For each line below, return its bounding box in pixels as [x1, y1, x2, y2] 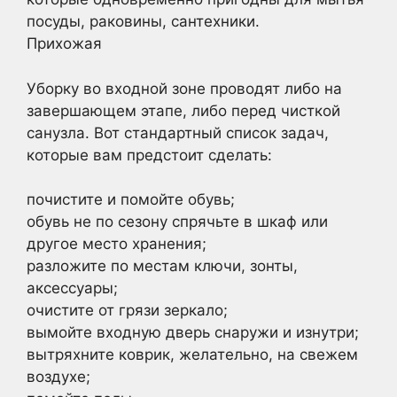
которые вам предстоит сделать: [27, 145, 272, 164]
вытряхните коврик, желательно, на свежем [27, 346, 358, 363]
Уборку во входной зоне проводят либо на [27, 79, 342, 97]
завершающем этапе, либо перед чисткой [27, 101, 340, 120]
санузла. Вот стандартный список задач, [27, 123, 329, 142]
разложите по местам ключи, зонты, [27, 257, 298, 275]
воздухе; [27, 368, 90, 385]
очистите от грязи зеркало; [27, 301, 228, 319]
